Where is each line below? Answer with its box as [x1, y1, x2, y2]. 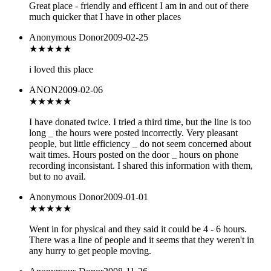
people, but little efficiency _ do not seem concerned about [29, 139, 251, 149]
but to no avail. [29, 171, 86, 182]
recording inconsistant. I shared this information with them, [29, 160, 253, 171]
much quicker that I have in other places [29, 11, 181, 22]
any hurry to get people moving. [29, 246, 151, 256]
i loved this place [29, 64, 93, 75]
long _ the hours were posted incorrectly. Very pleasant [29, 128, 238, 139]
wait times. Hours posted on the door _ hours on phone [29, 149, 238, 160]
